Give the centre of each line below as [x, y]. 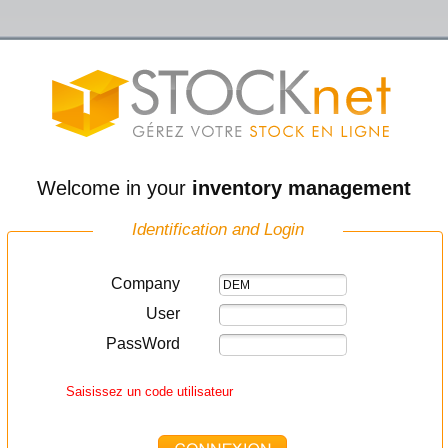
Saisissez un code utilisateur [149, 391]
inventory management [301, 188]
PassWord [143, 343]
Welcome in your [114, 188]
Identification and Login [218, 229]
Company [145, 283]
